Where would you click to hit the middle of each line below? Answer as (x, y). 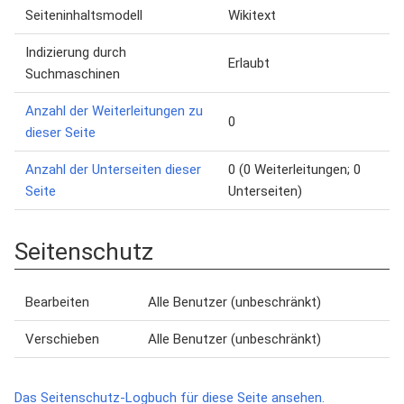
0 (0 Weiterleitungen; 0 (294, 170)
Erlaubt (249, 63)
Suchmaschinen (73, 74)
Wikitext (252, 15)
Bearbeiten (57, 302)
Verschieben (62, 339)
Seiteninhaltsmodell (84, 15)
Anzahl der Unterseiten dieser (113, 170)
